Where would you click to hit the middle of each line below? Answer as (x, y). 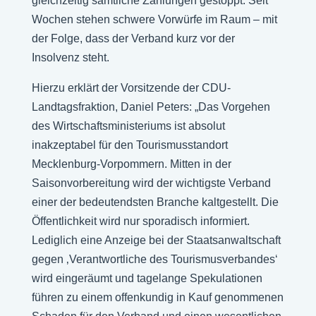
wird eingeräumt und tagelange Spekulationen (147, 278)
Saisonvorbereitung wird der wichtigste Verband (151, 183)
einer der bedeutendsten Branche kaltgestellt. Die (155, 202)
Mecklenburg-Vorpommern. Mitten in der (131, 164)
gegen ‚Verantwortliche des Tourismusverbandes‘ (154, 259)
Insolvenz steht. (70, 57)
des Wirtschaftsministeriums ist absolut (128, 126)
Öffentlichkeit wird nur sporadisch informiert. (140, 221)
